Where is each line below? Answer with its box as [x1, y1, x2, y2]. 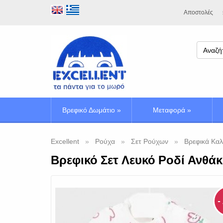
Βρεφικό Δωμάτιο [62, 106, 115, 114]
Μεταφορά [153, 106, 185, 114]
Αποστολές [183, 9, 213, 16]
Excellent [51, 137, 79, 145]
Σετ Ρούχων [131, 137, 168, 145]
